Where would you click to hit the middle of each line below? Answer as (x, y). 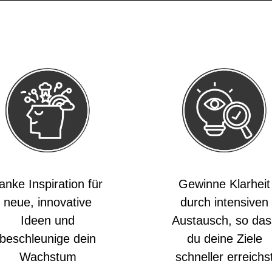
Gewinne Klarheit (224, 184)
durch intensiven (224, 202)
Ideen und (48, 220)
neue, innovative (48, 202)
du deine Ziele (224, 239)
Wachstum (48, 257)
